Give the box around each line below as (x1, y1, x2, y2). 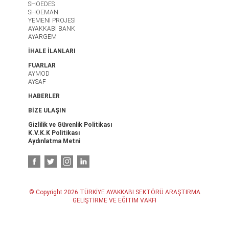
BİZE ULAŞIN (28, 107, 66, 114)
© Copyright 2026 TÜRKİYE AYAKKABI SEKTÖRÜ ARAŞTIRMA (29, 189, 200, 196)
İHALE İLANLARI (28, 48, 76, 55)
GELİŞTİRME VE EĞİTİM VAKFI (73, 197, 156, 204)
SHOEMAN (28, 9, 58, 16)
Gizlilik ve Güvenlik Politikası (28, 121, 112, 128)
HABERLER (28, 93, 60, 100)
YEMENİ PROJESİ (28, 17, 76, 24)
